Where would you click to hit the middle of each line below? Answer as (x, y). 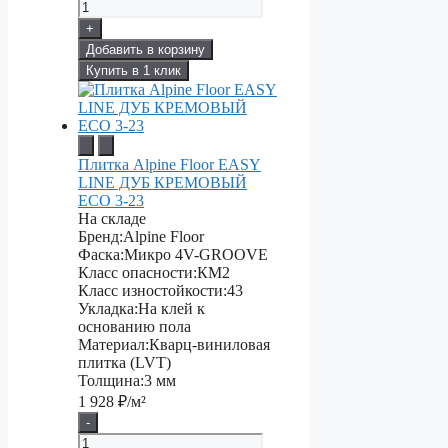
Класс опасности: (137, 273)
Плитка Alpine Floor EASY (169, 165)
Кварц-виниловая (209, 345)
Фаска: (101, 255)
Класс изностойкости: (152, 291)
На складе (112, 219)
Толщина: (111, 381)
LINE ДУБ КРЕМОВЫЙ (162, 183)
